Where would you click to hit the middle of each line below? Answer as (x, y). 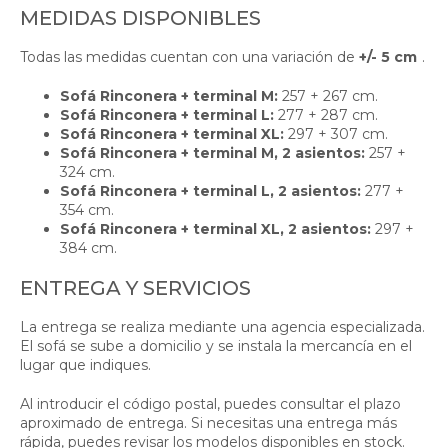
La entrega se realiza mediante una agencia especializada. (222, 326)
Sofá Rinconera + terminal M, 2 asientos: (212, 152)
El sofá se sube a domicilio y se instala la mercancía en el (216, 345)
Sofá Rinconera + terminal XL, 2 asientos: (215, 228)
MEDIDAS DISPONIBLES (140, 17)
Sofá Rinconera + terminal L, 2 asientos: (210, 190)
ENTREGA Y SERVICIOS (135, 287)
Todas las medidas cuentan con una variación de (189, 56)
